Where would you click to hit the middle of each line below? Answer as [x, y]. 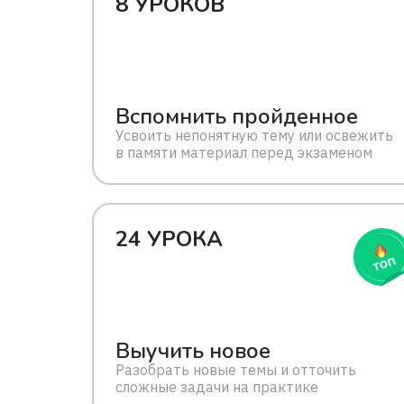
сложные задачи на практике [217, 387]
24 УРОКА [169, 239]
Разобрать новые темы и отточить [236, 370]
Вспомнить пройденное [237, 116]
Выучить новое [193, 351]
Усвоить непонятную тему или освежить [254, 135]
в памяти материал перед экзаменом [244, 152]
